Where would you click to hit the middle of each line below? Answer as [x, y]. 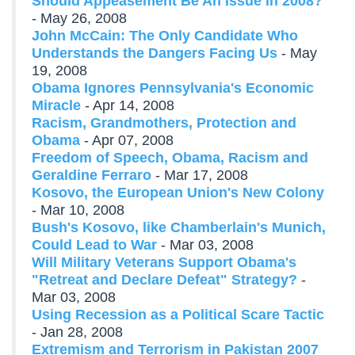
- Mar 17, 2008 [200, 175]
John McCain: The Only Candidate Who [165, 36]
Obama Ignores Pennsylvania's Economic [173, 88]
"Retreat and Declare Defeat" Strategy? [164, 280]
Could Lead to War [94, 245]
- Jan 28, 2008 [77, 332]
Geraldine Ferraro [92, 175]
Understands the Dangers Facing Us [155, 53]
